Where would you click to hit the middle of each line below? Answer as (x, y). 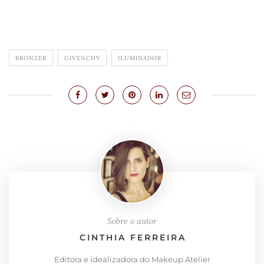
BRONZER (31, 58)
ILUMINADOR (140, 58)
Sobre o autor (132, 221)
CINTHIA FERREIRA (133, 238)
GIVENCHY (82, 58)
